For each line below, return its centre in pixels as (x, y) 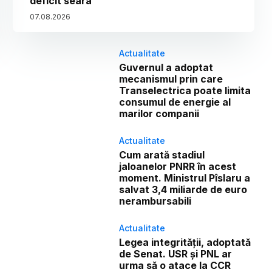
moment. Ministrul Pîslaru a (185, 178)
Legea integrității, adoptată (185, 243)
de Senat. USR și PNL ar (176, 254)
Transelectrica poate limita (185, 91)
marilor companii (159, 114)
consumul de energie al (175, 102)
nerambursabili (155, 201)
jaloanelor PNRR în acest (178, 167)
